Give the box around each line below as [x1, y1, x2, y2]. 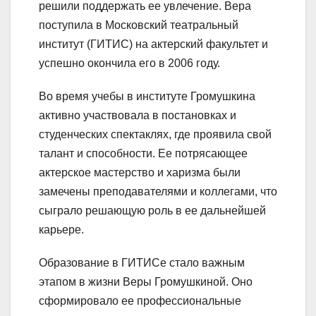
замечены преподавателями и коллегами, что [39, 186, 277, 198]
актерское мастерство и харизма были [39, 166, 241, 179]
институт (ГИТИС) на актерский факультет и [39, 38, 268, 51]
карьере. [39, 224, 84, 236]
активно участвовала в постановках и [39, 109, 236, 122]
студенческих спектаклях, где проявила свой [39, 128, 272, 141]
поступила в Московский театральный [39, 19, 238, 32]
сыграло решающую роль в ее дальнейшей [39, 205, 266, 217]
